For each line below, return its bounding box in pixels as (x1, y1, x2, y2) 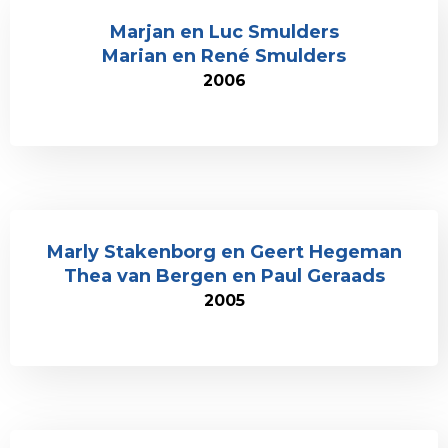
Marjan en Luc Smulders (109, 21, 339, 43)
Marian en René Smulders (102, 45, 346, 67)
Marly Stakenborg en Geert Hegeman (46, 241, 402, 263)
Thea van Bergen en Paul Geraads (63, 265, 385, 287)
